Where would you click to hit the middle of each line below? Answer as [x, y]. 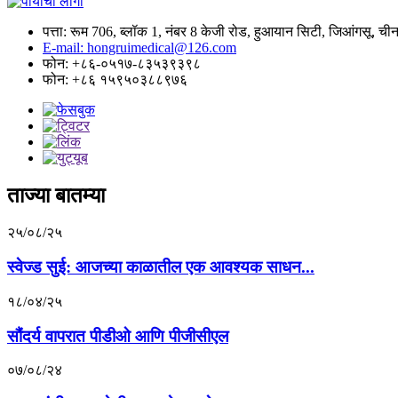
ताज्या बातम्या [56, 195]
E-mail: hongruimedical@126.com [139, 47]
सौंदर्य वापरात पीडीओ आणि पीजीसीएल [118, 336]
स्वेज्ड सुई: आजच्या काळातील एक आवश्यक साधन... [161, 267]
